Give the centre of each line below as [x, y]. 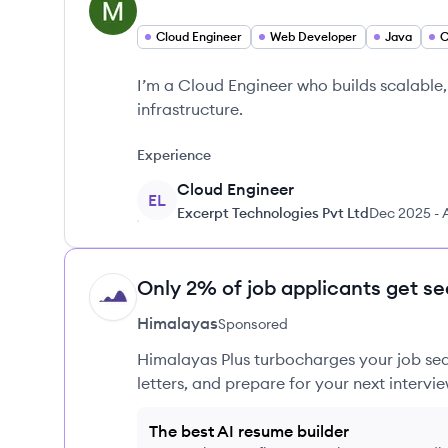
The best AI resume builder [249, 431]
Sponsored [253, 324]
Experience [174, 155]
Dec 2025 [400, 213]
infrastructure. [190, 109]
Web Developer [313, 36]
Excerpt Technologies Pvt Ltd [273, 213]
